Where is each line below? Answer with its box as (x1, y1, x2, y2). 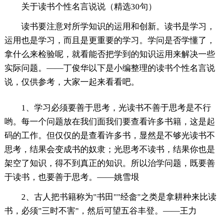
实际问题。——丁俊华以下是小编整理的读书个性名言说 (4, 63, 215, 73)
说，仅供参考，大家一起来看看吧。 (4, 77, 139, 87)
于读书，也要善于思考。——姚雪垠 (4, 172, 139, 182)
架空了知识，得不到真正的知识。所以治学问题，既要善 (4, 159, 215, 168)
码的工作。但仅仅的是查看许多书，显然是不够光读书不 (4, 131, 215, 141)
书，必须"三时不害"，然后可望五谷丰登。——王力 (4, 206, 197, 216)
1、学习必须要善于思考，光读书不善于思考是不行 (21, 103, 211, 113)
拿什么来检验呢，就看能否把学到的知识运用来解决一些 (4, 50, 215, 59)
